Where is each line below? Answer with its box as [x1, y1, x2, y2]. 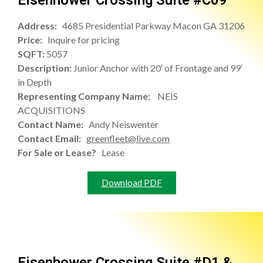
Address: [18, 20, 62, 32]
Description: [18, 62, 73, 74]
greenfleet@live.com [86, 133, 170, 144]
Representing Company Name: [18, 90, 157, 102]
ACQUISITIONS [18, 104, 85, 116]
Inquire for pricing [48, 34, 120, 46]
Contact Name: [18, 119, 89, 130]
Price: [18, 34, 48, 46]
